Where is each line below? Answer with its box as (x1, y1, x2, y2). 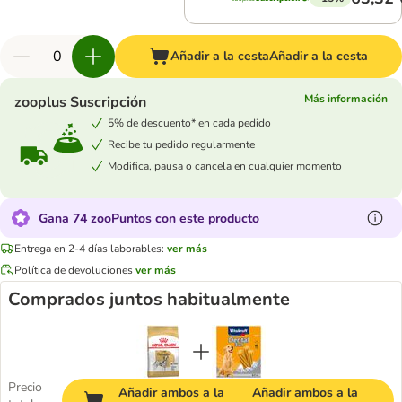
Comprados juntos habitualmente (8, 287, 290, 311)
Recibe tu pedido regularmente (108, 136, 255, 152)
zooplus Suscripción (14, 92, 146, 112)
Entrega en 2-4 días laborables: (14, 240, 164, 256)
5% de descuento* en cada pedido (108, 115, 271, 130)
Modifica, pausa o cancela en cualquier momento (108, 158, 342, 173)
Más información (304, 92, 388, 106)
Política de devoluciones (14, 262, 133, 277)
